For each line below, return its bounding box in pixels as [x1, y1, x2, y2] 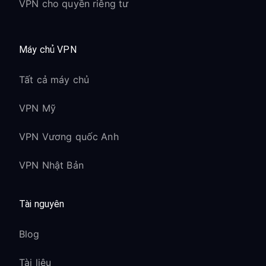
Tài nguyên [19, 198, 65, 210]
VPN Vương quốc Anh [19, 131, 119, 142]
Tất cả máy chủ [19, 74, 90, 85]
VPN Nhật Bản [19, 159, 84, 171]
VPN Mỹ [19, 102, 56, 114]
